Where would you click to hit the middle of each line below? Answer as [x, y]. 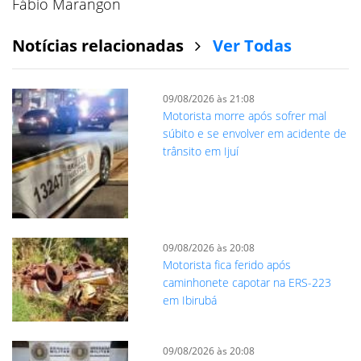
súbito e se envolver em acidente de [254, 133]
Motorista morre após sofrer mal [244, 115]
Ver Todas [252, 45]
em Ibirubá [189, 300]
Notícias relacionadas [100, 45]
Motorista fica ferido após [226, 264]
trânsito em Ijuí [200, 151]
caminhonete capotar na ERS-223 [247, 282]
